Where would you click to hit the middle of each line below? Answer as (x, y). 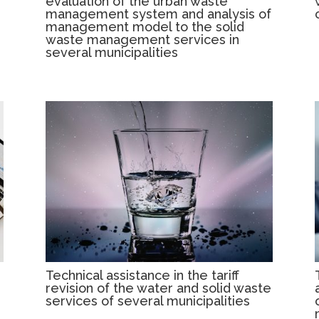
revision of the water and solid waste (159, 288)
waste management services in (143, 39)
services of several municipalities (148, 301)
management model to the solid (145, 26)
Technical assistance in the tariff (143, 276)
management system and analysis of (159, 14)
